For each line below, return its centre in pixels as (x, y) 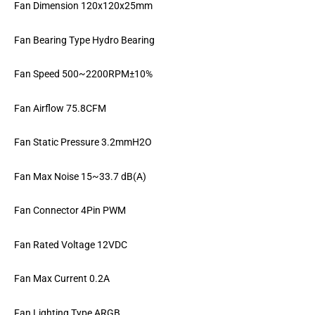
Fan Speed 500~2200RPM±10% (83, 74)
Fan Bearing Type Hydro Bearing (84, 40)
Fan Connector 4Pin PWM (70, 211)
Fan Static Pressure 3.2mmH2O (83, 142)
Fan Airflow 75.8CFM (60, 108)
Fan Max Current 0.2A (62, 279)
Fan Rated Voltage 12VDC (71, 244)
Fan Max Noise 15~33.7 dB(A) (80, 176)
